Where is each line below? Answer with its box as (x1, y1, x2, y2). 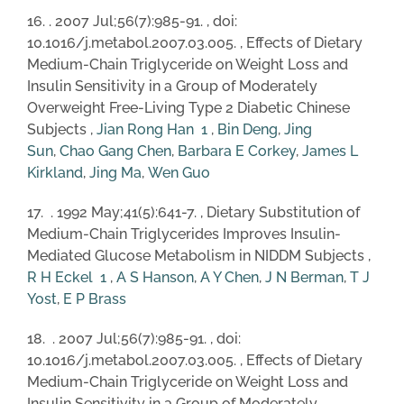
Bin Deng (217, 120, 278, 138)
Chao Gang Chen (60, 142, 171, 160)
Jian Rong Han (96, 120, 194, 138)
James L (302, 142, 358, 160)
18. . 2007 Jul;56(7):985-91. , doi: (27, 329, 241, 347)
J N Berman (265, 268, 344, 286)
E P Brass (63, 289, 126, 308)
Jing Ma (89, 163, 142, 181)
